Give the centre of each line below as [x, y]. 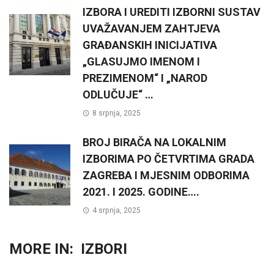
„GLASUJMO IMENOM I [141, 61]
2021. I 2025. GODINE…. [141, 192]
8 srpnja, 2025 [116, 113]
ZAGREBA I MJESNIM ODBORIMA [166, 176]
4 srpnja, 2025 [116, 211]
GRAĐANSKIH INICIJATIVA [150, 45]
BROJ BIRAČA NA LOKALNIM [154, 143]
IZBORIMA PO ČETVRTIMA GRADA [168, 159]
